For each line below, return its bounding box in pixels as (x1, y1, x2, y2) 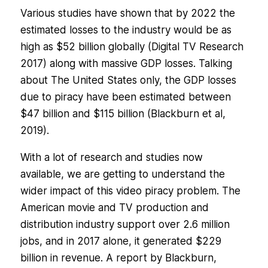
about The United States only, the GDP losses (20, 74, 236, 87)
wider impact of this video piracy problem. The (20, 185, 240, 197)
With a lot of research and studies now (20, 151, 203, 164)
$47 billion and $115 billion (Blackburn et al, (20, 108, 226, 120)
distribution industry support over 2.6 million (20, 218, 230, 231)
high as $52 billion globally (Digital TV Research (20, 41, 243, 53)
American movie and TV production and (20, 202, 209, 214)
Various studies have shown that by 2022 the (20, 7, 235, 20)
